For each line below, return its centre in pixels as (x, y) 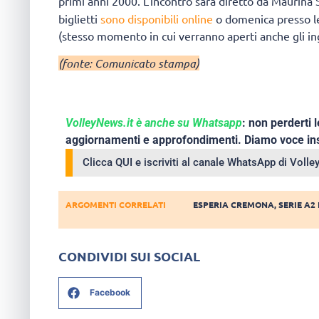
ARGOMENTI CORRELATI (116, 205)
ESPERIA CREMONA (234, 205)
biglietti (78, 18)
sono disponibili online (157, 18)
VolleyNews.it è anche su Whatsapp (154, 123)
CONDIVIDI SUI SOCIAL (129, 256)
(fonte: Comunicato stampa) (129, 63)
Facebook (110, 293)
